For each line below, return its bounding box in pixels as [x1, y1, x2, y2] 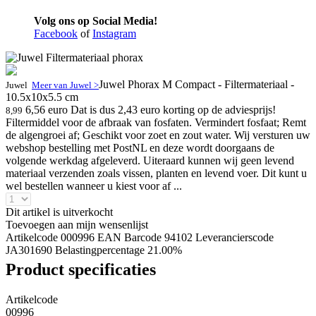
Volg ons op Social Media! [34, 15, 157, 27]
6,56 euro [23, 104, 71, 116]
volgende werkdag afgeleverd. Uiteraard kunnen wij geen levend [6, 154, 294, 166]
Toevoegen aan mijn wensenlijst [6, 219, 148, 231]
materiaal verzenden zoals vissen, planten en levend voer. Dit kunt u [6, 167, 307, 179]
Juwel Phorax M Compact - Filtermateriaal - [99, 78, 294, 90]
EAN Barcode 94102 [97, 231, 193, 243]
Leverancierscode [195, 231, 274, 243]
